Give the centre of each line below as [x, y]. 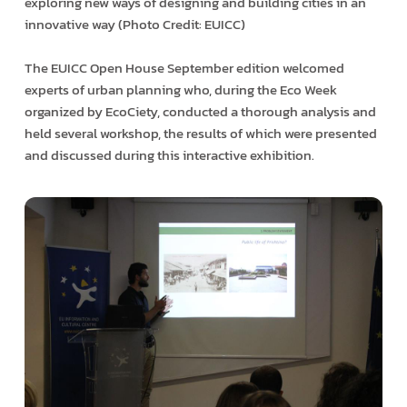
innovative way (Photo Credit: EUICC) [134, 25]
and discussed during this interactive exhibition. [169, 155]
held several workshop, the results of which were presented [200, 134]
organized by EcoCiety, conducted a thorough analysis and [200, 112]
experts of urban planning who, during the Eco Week [180, 90]
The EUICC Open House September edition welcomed [184, 68]
